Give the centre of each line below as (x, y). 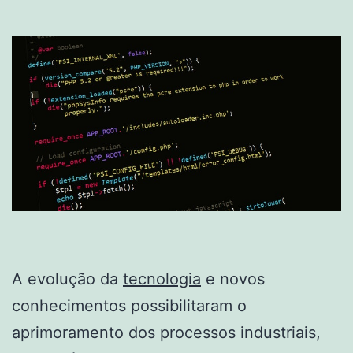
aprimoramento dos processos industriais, (166, 333)
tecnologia (162, 279)
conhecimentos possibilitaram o (129, 306)
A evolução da (67, 279)
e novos (233, 279)
